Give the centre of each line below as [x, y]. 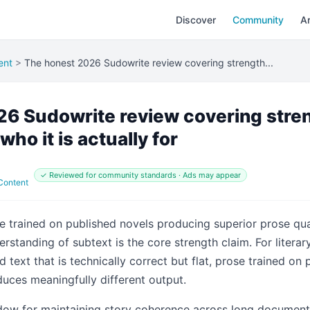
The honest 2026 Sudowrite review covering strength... [149, 63]
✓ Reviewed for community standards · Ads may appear [140, 175]
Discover [196, 20]
